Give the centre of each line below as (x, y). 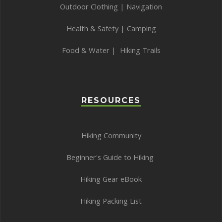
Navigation (144, 6)
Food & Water (85, 50)
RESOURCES (111, 100)
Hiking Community (111, 135)
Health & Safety (92, 28)
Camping (141, 28)
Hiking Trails (140, 50)
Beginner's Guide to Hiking (110, 157)
